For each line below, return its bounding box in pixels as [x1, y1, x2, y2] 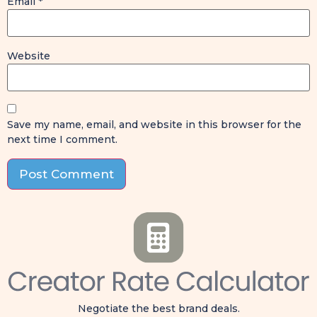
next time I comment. [7, 133, 117, 146]
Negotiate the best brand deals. [77, 301, 240, 315]
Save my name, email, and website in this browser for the [7, 118, 301, 132]
